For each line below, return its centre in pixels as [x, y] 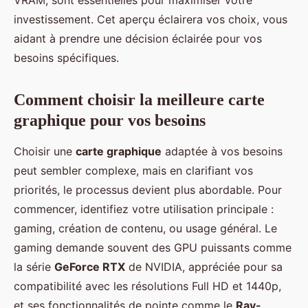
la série [34, 267]
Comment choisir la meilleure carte [139, 100]
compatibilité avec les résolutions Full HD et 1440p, [147, 286]
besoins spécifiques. [66, 58]
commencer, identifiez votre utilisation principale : [144, 209]
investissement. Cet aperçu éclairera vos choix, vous [151, 20]
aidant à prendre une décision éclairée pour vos [138, 39]
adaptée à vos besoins [222, 152]
